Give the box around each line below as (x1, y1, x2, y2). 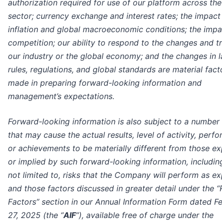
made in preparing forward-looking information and (8, 78, 202, 88)
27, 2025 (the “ (8, 210, 63, 221)
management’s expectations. (8, 91, 114, 102)
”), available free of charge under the (76, 210, 214, 221)
